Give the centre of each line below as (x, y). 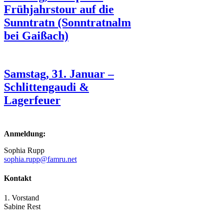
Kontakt (18, 178)
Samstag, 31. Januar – (59, 74)
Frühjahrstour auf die (59, 9)
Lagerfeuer (32, 100)
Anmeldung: (25, 134)
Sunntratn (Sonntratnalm (67, 22)
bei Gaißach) (36, 35)
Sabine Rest (22, 206)
